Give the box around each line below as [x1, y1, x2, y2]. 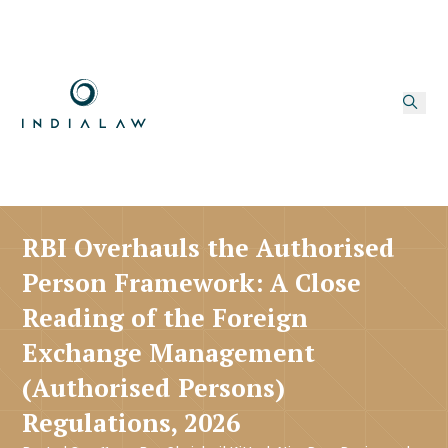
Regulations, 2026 [22, 405, 241, 439]
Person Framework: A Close [22, 265, 362, 299]
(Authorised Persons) [22, 370, 286, 404]
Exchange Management [22, 335, 316, 369]
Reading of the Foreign [22, 300, 309, 334]
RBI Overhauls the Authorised [22, 230, 396, 264]
